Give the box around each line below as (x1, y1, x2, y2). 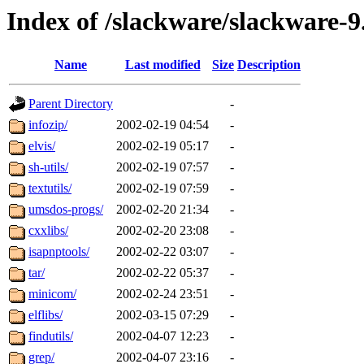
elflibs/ (28, 308, 63, 323)
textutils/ (28, 181, 71, 196)
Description (237, 58, 301, 72)
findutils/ (28, 329, 73, 344)
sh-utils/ (28, 160, 68, 175)
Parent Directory (28, 97, 113, 111)
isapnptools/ (28, 245, 89, 259)
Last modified (124, 58, 201, 72)
